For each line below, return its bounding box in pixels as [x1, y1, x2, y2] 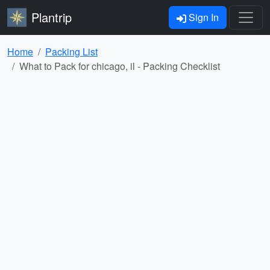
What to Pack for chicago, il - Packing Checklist [19, 59, 220, 73]
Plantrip [31, 8, 72, 26]
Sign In [186, 10, 219, 24]
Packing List [45, 45, 98, 58]
